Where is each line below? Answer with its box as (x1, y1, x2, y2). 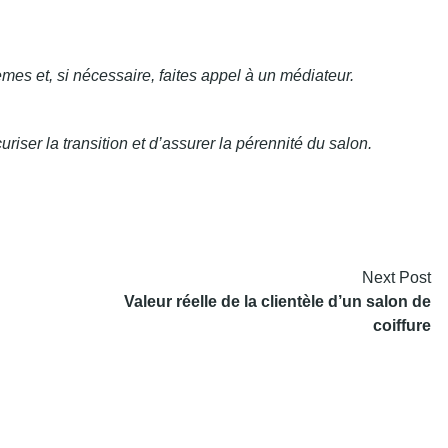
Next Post (362, 269, 431, 286)
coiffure (373, 317, 431, 334)
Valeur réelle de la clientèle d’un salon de (124, 293, 431, 310)
